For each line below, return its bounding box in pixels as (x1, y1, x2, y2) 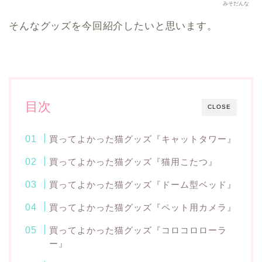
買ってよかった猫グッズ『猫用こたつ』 (49, 157, 218, 167)
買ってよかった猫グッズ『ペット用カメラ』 (49, 202, 237, 213)
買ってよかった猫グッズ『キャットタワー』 (49, 134, 237, 144)
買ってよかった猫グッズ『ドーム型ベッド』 (49, 180, 237, 190)
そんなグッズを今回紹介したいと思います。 (9, 20, 218, 32)
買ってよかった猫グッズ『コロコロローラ (49, 225, 227, 236)
